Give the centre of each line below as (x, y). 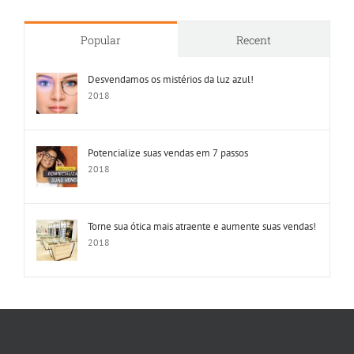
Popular (100, 40)
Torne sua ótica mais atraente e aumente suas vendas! (202, 226)
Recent (253, 40)
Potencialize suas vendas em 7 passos (168, 153)
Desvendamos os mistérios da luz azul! (171, 79)
